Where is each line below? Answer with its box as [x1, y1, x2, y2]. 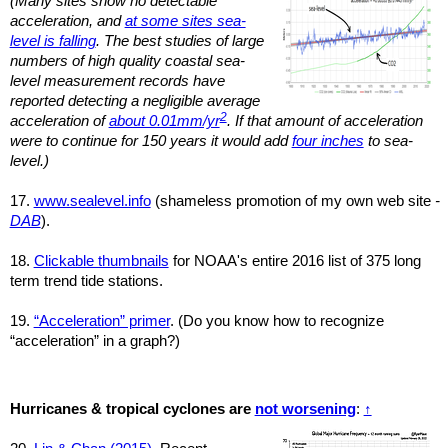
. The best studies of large [95, 33, 264, 50]
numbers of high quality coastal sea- [9, 53, 245, 70]
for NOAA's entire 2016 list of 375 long [168, 253, 421, 270]
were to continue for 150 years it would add [9, 133, 292, 150]
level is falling [9, 33, 96, 50]
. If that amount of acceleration [226, 113, 423, 130]
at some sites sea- [124, 13, 246, 30]
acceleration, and [9, 13, 125, 30]
